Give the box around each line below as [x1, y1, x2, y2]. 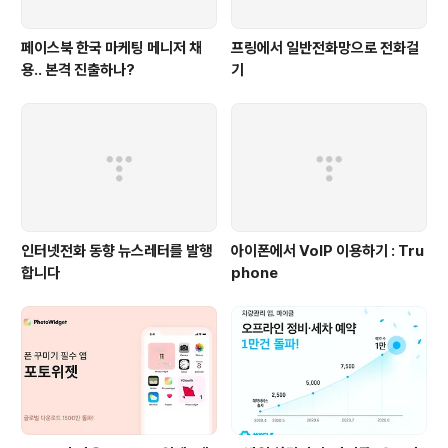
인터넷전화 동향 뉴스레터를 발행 [21, 242, 212, 261]
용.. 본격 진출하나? [21, 60, 135, 79]
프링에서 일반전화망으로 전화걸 [231, 38, 419, 57]
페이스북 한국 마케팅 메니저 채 [21, 38, 202, 57]
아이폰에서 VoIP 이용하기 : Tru [231, 242, 424, 261]
